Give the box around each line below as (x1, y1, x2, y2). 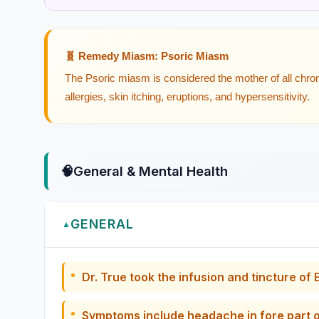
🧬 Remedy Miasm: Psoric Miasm (65, 49, 229, 62)
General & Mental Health (73, 162, 228, 179)
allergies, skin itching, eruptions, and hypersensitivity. (65, 90, 310, 103)
